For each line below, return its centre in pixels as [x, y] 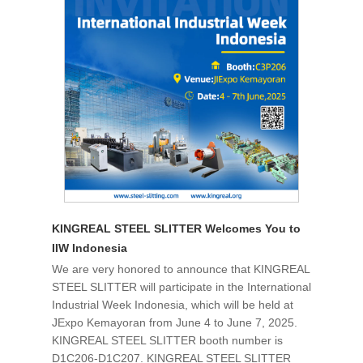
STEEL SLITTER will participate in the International [181, 287]
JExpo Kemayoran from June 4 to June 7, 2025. [175, 323]
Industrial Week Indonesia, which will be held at [173, 305]
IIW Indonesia [90, 248]
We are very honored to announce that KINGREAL [181, 269]
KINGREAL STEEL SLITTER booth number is [167, 341]
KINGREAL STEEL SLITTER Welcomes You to [176, 229]
